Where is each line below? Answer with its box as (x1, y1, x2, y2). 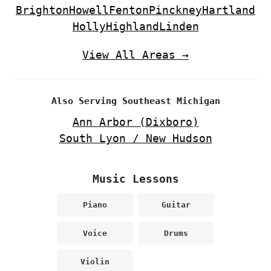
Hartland (202, 4, 255, 17)
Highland (105, 20, 159, 33)
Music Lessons (92, 172, 179, 186)
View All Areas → (82, 48, 189, 62)
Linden (158, 20, 199, 33)
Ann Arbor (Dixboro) (72, 116, 199, 129)
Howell (69, 4, 109, 17)
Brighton (16, 4, 69, 17)
